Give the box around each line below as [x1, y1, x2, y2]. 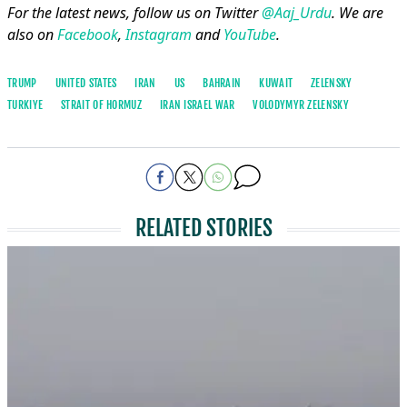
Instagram [125, 24, 192, 45]
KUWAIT [259, 75, 293, 90]
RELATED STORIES [134, 213, 273, 242]
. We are [332, 2, 383, 23]
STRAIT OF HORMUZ [61, 97, 142, 112]
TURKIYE [7, 97, 44, 112]
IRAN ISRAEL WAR [159, 97, 235, 112]
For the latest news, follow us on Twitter [7, 2, 262, 23]
